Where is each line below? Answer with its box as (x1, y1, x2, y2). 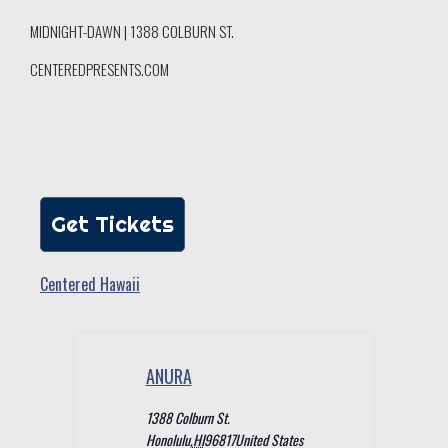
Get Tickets (51, 210, 174, 239)
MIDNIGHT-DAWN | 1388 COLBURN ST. (30, 19, 234, 42)
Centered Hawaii (40, 272, 140, 297)
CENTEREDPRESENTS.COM (30, 58, 169, 81)
